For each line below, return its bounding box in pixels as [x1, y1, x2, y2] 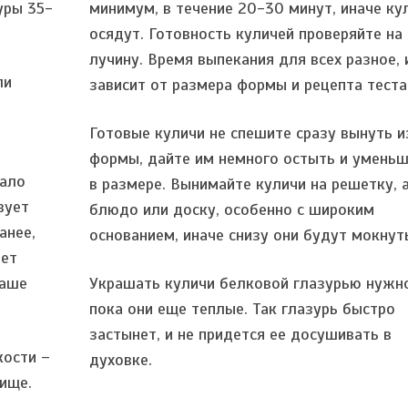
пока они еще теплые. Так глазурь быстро [89, 299, 396, 319]
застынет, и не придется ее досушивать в [89, 324, 393, 344]
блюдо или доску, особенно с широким [89, 199, 375, 219]
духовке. [89, 350, 153, 370]
